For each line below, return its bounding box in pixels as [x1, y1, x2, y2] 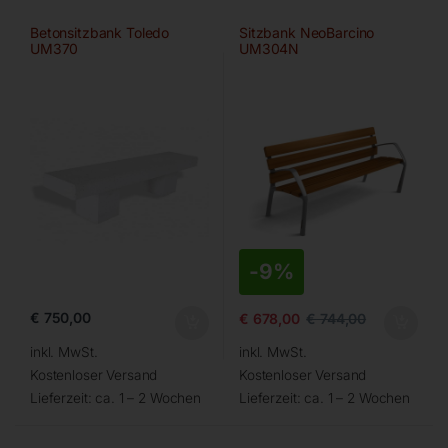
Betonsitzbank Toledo [29, 24, 170, 42]
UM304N [238, 40, 300, 58]
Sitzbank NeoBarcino [238, 24, 375, 42]
